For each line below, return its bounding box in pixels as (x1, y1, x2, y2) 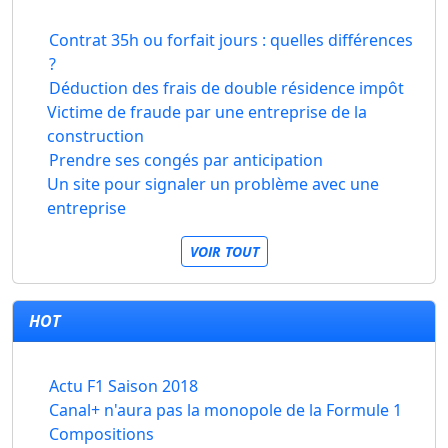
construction (46, 125, 144, 147)
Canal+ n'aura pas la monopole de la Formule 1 (49, 399, 402, 421)
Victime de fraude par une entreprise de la (46, 101, 367, 123)
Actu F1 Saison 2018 (49, 375, 198, 397)
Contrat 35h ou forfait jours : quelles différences (48, 29, 413, 51)
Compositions (49, 423, 154, 445)
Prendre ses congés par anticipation (49, 149, 323, 171)
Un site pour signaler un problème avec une (46, 173, 379, 195)
